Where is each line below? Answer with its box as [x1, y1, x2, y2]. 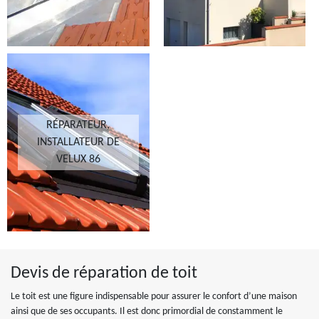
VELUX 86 [56, 154, 100, 165]
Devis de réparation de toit [11, 265, 197, 282]
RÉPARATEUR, [46, 120, 110, 131]
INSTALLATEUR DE [36, 137, 120, 148]
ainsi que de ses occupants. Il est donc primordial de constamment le [11, 306, 283, 317]
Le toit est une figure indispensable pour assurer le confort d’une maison [11, 291, 297, 302]
